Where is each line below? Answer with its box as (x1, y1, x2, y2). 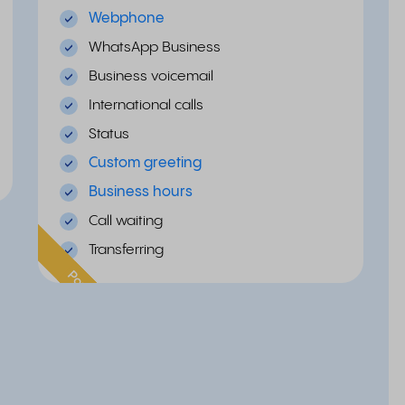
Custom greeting (89, 155, 202, 171)
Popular (64, 268, 108, 311)
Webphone (89, 11, 165, 26)
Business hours (89, 184, 193, 200)
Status (89, 127, 129, 142)
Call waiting (89, 213, 163, 229)
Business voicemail (89, 69, 213, 84)
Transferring (89, 242, 164, 258)
